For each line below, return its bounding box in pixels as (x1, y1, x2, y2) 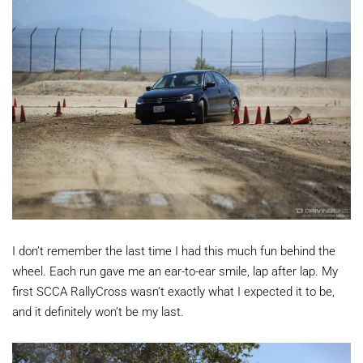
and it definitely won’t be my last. (12, 302, 187, 319)
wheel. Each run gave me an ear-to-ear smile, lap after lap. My (12, 262, 338, 279)
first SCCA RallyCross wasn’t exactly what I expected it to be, (12, 282, 335, 299)
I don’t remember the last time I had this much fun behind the (12, 241, 335, 258)
